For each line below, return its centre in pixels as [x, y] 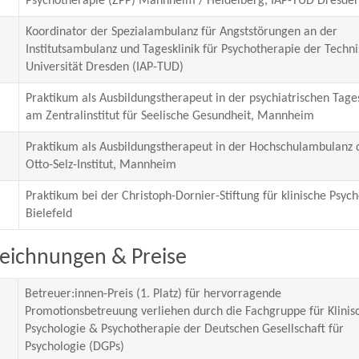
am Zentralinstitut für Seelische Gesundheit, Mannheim [169, 116]
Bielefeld [48, 214]
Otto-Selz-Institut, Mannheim [101, 165]
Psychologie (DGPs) [74, 347]
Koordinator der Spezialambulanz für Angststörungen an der [181, 32]
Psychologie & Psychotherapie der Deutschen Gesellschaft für [184, 329]
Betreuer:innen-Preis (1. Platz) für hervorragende [153, 294]
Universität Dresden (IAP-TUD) [104, 67]
